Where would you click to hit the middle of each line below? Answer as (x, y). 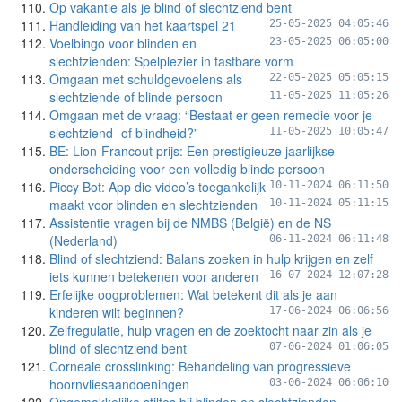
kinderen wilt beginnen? (117, 312)
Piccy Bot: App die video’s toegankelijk (157, 187)
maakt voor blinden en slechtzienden (153, 205)
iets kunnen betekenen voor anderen (154, 276)
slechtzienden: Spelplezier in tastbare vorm (171, 61)
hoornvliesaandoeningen (119, 384)
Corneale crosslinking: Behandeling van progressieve (200, 366)
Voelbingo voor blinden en (123, 43)
